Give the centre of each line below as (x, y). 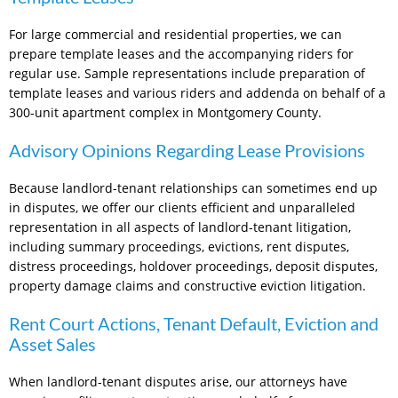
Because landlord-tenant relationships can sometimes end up (193, 188)
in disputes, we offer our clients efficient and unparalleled (182, 208)
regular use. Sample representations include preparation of (187, 74)
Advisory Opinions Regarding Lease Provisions (187, 151)
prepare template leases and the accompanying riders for (181, 54)
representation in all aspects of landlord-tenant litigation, (180, 227)
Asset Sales (52, 345)
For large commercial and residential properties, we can (175, 35)
